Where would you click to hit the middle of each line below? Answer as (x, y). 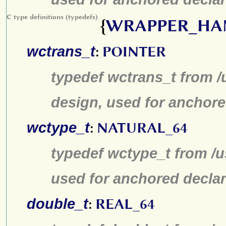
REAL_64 (125, 204)
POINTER (134, 52)
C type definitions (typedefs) (52, 17)
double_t (58, 204)
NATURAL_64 (142, 128)
